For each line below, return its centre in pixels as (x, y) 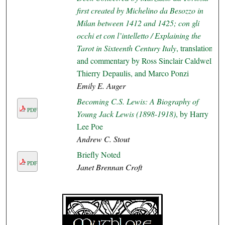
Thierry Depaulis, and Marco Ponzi (133, 73)
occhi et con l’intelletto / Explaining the (139, 36)
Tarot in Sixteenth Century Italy (126, 48)
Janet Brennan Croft (109, 167)
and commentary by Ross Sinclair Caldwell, (146, 61)
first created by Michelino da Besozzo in (140, 11)
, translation (194, 48)
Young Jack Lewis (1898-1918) (126, 114)
